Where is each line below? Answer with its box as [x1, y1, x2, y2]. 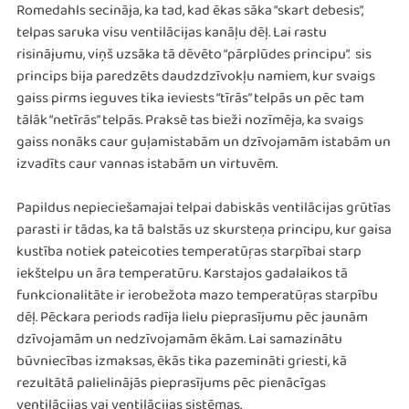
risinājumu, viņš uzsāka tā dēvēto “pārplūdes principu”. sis [16, 41, 372, 76]
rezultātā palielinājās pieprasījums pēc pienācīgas [16, 370, 326, 404]
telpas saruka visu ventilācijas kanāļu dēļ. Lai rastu [16, 19, 327, 54]
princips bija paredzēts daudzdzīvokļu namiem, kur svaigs [16, 63, 375, 98]
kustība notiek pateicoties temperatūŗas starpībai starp [16, 238, 362, 273]
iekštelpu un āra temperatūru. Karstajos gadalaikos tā [16, 260, 348, 295]
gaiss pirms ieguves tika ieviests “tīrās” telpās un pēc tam [16, 85, 364, 120]
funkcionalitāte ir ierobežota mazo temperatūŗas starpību [16, 282, 378, 317]
